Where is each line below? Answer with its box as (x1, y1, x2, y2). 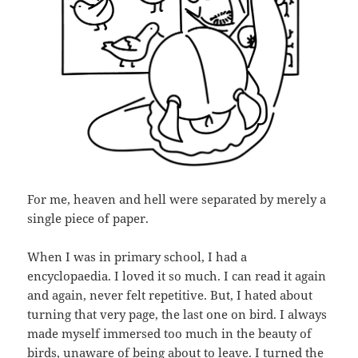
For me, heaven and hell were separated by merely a (27, 190, 327, 207)
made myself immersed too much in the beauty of (27, 324, 312, 341)
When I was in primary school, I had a (27, 248, 248, 265)
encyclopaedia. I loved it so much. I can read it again (27, 267, 327, 284)
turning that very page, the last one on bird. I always (27, 305, 328, 322)
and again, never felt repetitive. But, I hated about (27, 286, 313, 303)
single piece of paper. (27, 209, 149, 226)
